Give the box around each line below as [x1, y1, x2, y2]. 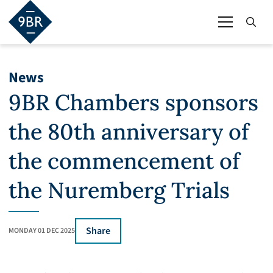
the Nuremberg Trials [9, 176, 230, 204]
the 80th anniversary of [9, 118, 249, 146]
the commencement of [9, 147, 240, 175]
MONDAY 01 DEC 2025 [9, 225, 75, 236]
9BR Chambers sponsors [9, 88, 258, 116]
